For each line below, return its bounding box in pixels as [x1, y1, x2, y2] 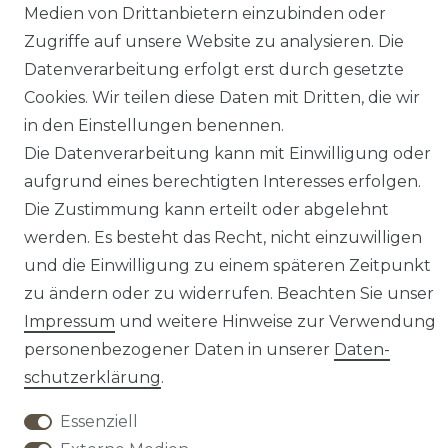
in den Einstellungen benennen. [24, 116, 284, 135]
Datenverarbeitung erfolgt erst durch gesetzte [24, 60, 404, 79]
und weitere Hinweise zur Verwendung [115, 312, 436, 331]
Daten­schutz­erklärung [153, 424, 340, 444]
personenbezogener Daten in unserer [24, 340, 334, 359]
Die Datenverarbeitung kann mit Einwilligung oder [24, 144, 431, 163]
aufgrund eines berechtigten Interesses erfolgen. [24, 172, 421, 191]
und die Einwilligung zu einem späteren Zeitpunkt [24, 256, 431, 275]
